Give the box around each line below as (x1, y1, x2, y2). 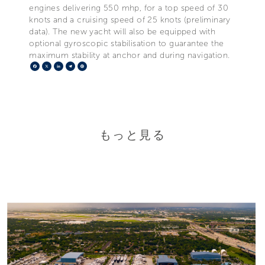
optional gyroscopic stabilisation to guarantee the (29, 38, 224, 49)
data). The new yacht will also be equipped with (29, 26, 216, 37)
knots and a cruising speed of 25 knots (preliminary (29, 14, 231, 25)
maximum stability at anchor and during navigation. (29, 50, 230, 60)
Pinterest (87, 60, 124, 72)
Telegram (75, 60, 115, 72)
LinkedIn (63, 60, 99, 72)
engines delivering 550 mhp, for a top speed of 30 (29, 2, 228, 13)
